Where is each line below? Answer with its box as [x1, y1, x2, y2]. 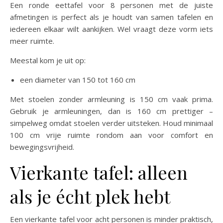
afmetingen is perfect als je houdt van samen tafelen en [10, 11, 213, 22]
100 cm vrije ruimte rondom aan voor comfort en [10, 129, 213, 140]
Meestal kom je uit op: [10, 55, 86, 65]
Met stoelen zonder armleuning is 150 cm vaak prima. [10, 94, 213, 104]
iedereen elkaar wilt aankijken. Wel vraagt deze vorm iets [10, 23, 213, 34]
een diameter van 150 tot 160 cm [20, 74, 135, 85]
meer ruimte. [10, 35, 54, 46]
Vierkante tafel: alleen [10, 160, 188, 184]
